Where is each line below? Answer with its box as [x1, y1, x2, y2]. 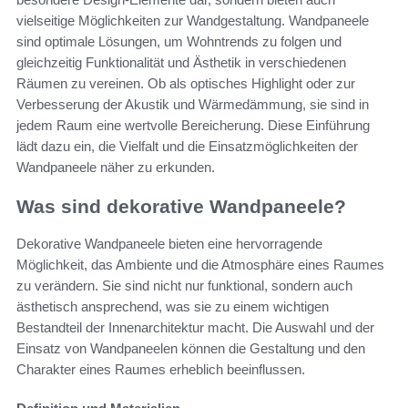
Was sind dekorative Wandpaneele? [16, 196, 346, 218]
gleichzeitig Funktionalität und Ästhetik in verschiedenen [16, 55, 346, 71]
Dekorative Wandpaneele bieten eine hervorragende [16, 235, 322, 251]
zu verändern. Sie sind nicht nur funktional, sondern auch [16, 277, 352, 293]
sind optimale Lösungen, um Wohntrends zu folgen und [16, 34, 342, 50]
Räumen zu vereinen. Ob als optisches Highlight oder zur [16, 76, 355, 92]
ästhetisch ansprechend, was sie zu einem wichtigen [16, 298, 329, 314]
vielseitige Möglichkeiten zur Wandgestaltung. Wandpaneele [16, 13, 369, 29]
